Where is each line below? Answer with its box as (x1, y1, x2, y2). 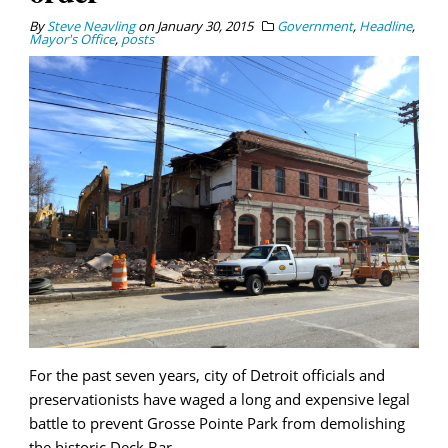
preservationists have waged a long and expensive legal (29, 389, 410, 410)
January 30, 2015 (157, 16, 253, 35)
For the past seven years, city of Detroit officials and (29, 365, 385, 386)
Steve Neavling (47, 16, 135, 35)
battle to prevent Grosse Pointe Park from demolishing (29, 413, 405, 434)
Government (277, 16, 353, 35)
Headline (359, 16, 412, 35)
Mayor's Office (29, 29, 115, 48)
